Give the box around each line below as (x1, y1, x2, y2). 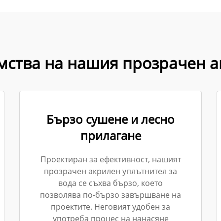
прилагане (80, 127, 141, 144)
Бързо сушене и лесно (46, 111, 175, 127)
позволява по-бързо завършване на (40, 189, 181, 200)
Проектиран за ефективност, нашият (40, 154, 181, 165)
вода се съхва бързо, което (58, 178, 163, 188)
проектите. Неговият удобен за (51, 201, 170, 212)
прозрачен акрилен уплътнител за (44, 166, 177, 177)
